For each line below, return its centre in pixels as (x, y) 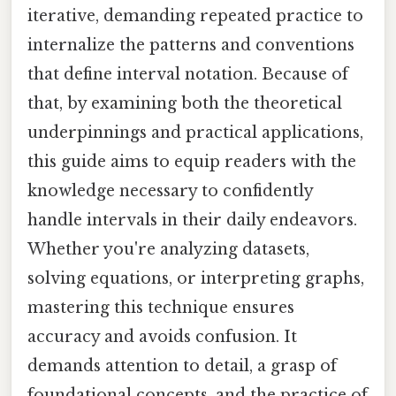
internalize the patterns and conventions (191, 45)
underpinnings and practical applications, (195, 132)
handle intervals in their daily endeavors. (192, 220)
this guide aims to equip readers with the (192, 161)
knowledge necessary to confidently (170, 190)
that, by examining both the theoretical (185, 103)
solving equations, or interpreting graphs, (196, 278)
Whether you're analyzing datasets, (168, 249)
